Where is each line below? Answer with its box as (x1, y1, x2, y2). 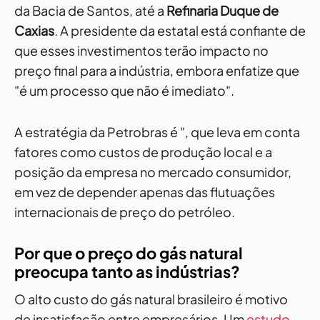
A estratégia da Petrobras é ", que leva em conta (14, 124, 300, 140)
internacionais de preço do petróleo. (14, 204, 235, 220)
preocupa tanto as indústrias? (14, 261, 240, 281)
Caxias (14, 22, 54, 39)
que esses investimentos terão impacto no (14, 42, 269, 59)
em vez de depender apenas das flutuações (14, 184, 275, 200)
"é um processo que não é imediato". (14, 82, 234, 99)
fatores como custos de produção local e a (14, 144, 272, 160)
